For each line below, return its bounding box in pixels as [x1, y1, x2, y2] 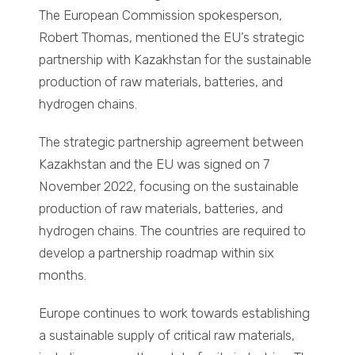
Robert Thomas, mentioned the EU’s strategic [39, 29, 305, 46]
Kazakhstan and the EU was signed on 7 [39, 156, 270, 173]
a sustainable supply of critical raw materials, [39, 327, 296, 344]
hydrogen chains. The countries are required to [39, 223, 307, 239]
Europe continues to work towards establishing [39, 305, 311, 322]
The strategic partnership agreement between [39, 134, 304, 151]
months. [39, 267, 87, 284]
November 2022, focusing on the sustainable [39, 178, 300, 195]
